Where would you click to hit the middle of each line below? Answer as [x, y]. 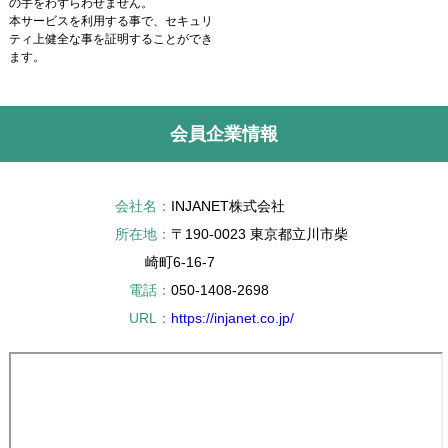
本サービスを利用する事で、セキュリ [110, 21]
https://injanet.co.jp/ [232, 318]
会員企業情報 [224, 134]
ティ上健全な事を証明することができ [110, 39]
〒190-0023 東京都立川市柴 [259, 234]
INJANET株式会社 [227, 206]
